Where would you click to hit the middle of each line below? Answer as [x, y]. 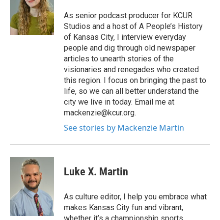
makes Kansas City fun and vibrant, [124, 207]
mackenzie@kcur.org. [100, 113]
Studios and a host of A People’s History [133, 26]
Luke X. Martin [96, 172]
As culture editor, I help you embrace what [135, 197]
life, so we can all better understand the [131, 91]
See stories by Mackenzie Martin [124, 128]
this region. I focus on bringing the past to [135, 80]
